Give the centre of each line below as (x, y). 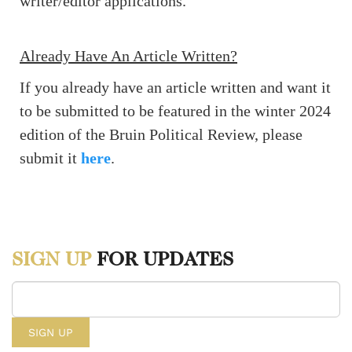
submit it (50, 158)
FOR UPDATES (162, 259)
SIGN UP (51, 259)
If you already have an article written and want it (175, 88)
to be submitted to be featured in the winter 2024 (175, 111)
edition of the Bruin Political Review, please (161, 135)
